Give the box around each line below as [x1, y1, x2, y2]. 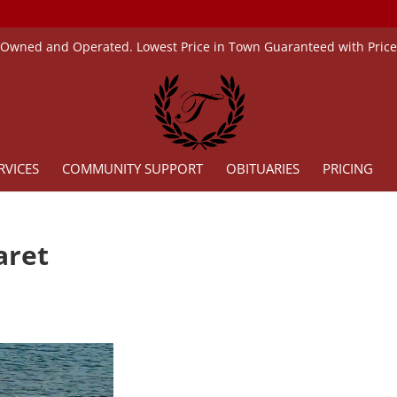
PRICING [322, 160, 373, 177]
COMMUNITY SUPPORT [61, 160, 203, 177]
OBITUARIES [225, 160, 300, 177]
